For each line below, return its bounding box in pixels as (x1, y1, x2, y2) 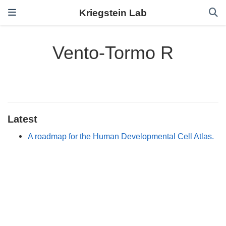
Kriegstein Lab (79, 7, 147, 18)
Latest (8, 113, 37, 125)
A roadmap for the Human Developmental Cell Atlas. (28, 131, 214, 141)
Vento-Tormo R (52, 42, 174, 64)
